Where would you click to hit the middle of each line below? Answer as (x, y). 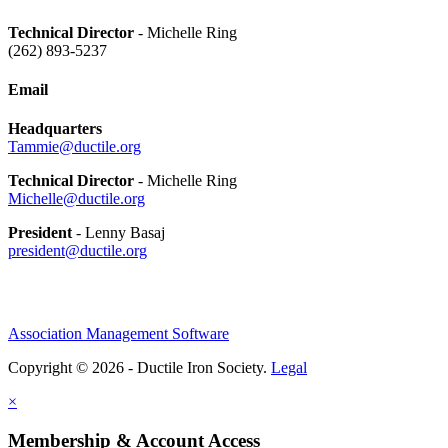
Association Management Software (118, 334)
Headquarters (55, 129)
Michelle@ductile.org (76, 199)
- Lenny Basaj (120, 233)
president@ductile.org (77, 251)
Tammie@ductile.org (74, 147)
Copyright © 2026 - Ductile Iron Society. (139, 368)
